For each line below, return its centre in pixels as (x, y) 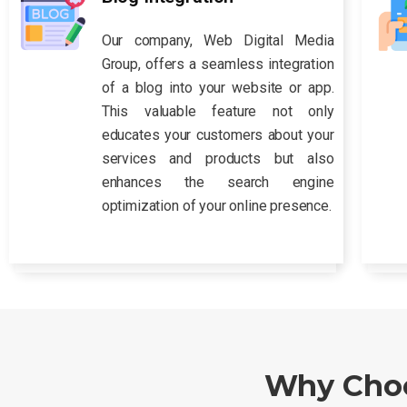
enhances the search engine (218, 183)
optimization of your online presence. (216, 206)
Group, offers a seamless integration (218, 65)
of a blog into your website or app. (218, 88)
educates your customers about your (218, 135)
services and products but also (218, 159)
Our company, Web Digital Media (218, 41)
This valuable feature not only (218, 112)
